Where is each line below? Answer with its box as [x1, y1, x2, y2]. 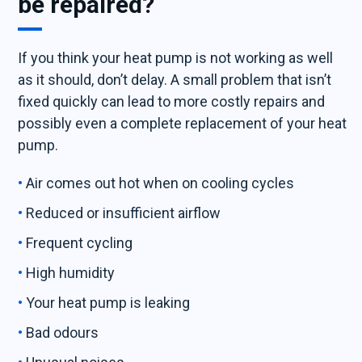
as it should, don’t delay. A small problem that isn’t [18, 71, 332, 88]
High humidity [26, 264, 119, 281]
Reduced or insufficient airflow [26, 204, 221, 221]
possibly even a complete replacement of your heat [18, 115, 347, 132]
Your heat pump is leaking [26, 294, 191, 311]
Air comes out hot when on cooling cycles [26, 175, 295, 192]
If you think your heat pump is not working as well [18, 49, 334, 66]
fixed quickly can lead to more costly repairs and [18, 93, 326, 110]
